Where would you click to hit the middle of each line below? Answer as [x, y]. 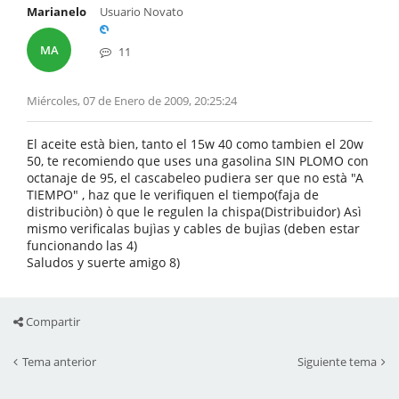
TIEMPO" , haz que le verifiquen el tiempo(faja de [173, 195]
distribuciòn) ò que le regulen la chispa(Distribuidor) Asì [194, 212]
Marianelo [57, 12]
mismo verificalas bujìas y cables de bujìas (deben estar [193, 228]
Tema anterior [59, 362]
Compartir [52, 322]
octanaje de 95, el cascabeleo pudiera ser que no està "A [195, 178]
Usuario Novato [142, 12]
